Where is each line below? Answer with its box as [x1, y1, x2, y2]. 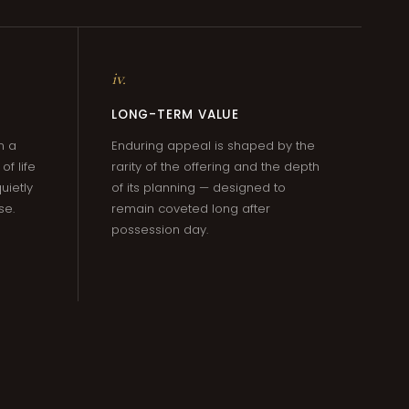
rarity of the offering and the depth [111, 158, 320, 175]
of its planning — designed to [111, 179, 286, 196]
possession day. [111, 221, 208, 238]
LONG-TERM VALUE [111, 106, 240, 123]
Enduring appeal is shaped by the [111, 137, 315, 154]
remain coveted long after [111, 200, 270, 217]
